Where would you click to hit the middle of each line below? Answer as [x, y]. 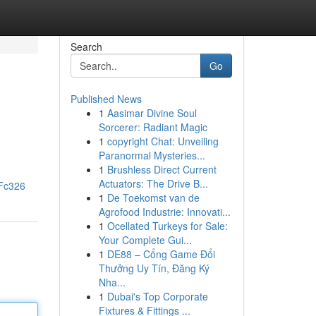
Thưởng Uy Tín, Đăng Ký [154, 268]
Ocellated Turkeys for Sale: [167, 226]
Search [86, 47]
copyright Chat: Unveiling [163, 141]
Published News [106, 99]
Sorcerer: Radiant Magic [153, 127]
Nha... [112, 282]
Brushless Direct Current [162, 169]
